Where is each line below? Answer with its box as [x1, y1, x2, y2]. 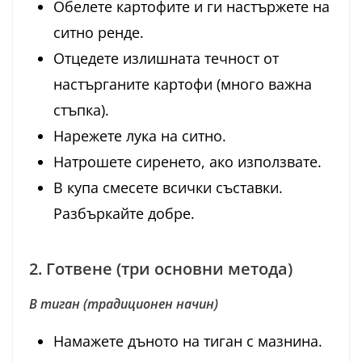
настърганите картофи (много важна [53, 74, 312, 94]
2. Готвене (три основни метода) [29, 257, 293, 280]
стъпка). [53, 99, 109, 120]
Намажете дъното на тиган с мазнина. [53, 330, 322, 351]
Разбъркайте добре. [53, 203, 195, 223]
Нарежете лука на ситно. [53, 125, 226, 145]
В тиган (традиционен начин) [29, 294, 218, 313]
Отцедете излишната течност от [53, 48, 279, 68]
